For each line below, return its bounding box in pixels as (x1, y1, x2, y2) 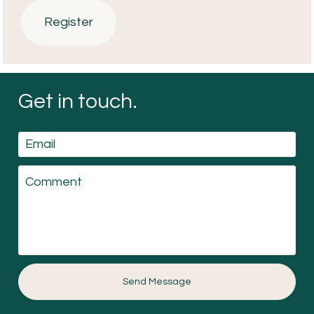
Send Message (123, 276, 191, 287)
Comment (18, 168, 75, 182)
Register (44, 15, 94, 29)
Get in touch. (18, 90, 137, 112)
